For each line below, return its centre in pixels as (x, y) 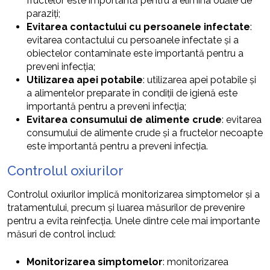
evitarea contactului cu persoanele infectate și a (133, 40)
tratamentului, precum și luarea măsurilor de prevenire (126, 207)
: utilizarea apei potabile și (199, 80)
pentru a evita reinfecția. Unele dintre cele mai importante (133, 221)
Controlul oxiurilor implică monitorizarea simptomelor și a (133, 194)
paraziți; (43, 13)
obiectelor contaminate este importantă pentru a (135, 53)
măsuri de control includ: (61, 234)
